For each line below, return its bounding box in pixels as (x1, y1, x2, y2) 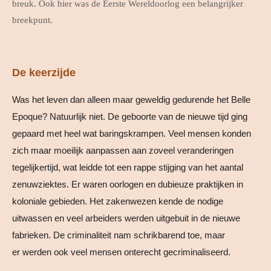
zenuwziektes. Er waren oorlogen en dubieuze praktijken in (12, 179, 243, 190)
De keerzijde (12, 67, 76, 79)
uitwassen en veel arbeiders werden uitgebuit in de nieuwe (12, 213, 240, 224)
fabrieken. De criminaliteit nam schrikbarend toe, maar (12, 230, 225, 241)
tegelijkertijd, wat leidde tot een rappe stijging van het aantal (12, 162, 243, 173)
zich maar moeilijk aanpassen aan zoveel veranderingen (12, 145, 233, 156)
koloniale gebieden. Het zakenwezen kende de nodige (12, 196, 223, 207)
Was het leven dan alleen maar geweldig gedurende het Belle (12, 94, 250, 105)
